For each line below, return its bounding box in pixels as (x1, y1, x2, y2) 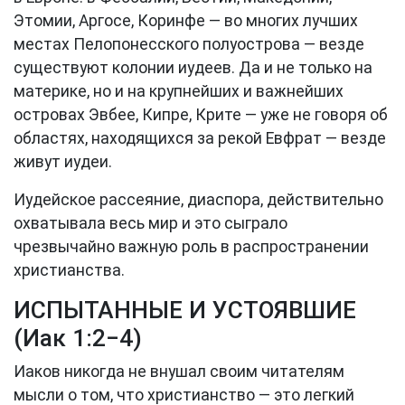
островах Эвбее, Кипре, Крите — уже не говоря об (14, 106, 388, 124)
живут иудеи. (14, 153, 112, 171)
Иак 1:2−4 (23, 325, 133, 352)
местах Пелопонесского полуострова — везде (14, 35, 364, 53)
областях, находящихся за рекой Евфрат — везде (14, 129, 386, 147)
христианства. (14, 261, 125, 279)
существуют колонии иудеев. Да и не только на (14, 59, 372, 77)
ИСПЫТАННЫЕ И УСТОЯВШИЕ (14, 297, 356, 324)
